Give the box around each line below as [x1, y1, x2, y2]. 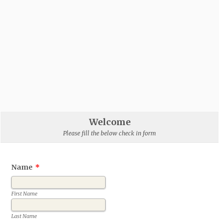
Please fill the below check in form [63, 130, 156, 137]
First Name [11, 190, 38, 197]
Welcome [88, 116, 131, 128]
